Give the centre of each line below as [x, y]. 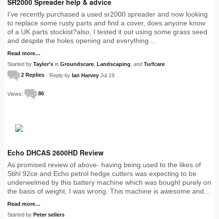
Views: [16, 94]
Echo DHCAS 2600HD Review [55, 152]
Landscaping [114, 64]
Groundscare [77, 64]
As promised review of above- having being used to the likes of [104, 164]
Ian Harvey [85, 75]
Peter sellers [49, 214]
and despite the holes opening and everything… [81, 40]
